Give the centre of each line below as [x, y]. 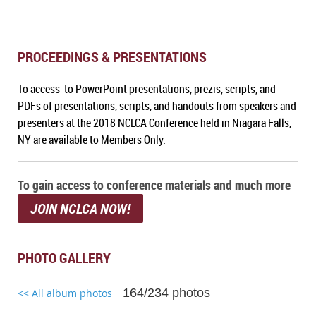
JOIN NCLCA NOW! [82, 208]
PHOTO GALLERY [64, 257]
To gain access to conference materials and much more [154, 184]
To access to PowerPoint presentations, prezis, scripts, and [147, 89]
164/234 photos [166, 292]
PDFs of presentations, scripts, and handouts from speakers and [157, 105]
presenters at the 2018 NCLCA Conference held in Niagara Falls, [154, 122]
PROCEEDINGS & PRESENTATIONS [112, 56]
